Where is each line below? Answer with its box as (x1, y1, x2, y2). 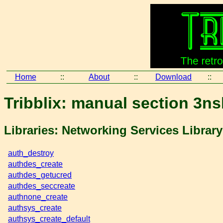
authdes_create (8, 159, 63, 168)
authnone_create (8, 192, 68, 201)
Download (155, 73, 192, 81)
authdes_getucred (8, 170, 72, 179)
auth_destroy (8, 148, 54, 157)
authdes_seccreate (8, 181, 75, 190)
